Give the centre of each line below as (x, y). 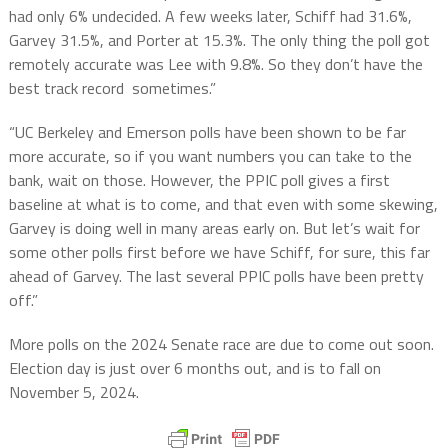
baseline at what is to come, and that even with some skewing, (223, 204)
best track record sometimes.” (112, 88)
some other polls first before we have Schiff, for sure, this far (219, 252)
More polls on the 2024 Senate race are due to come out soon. (221, 344)
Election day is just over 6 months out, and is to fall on (194, 368)
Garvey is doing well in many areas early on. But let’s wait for (214, 228)
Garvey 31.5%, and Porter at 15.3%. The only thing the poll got (219, 40)
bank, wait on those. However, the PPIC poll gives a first (199, 180)
